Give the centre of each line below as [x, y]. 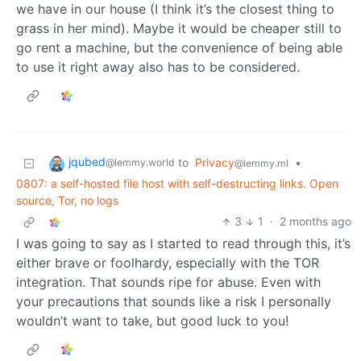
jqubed [87, 162]
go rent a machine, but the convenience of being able [179, 48]
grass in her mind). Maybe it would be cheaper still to [179, 29]
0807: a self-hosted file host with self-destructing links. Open [177, 184]
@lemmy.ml [261, 164]
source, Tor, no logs [67, 201]
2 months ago [315, 222]
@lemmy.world [140, 163]
